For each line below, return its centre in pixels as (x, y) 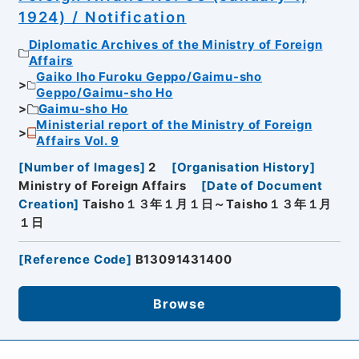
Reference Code (75, 260)
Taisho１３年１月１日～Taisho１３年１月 (208, 204)
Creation (46, 204)
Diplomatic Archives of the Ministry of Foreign (175, 45)
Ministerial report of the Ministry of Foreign (174, 125)
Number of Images (82, 167)
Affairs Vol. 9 (78, 141)
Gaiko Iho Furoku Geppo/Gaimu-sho (149, 77)
